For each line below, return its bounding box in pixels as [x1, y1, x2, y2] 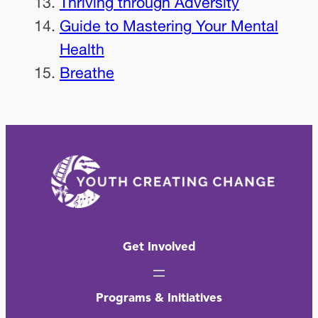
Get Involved [122, 241, 196, 253]
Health [59, 40, 104, 58]
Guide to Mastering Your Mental [59, 16, 278, 35]
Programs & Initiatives [96, 292, 222, 305]
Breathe [59, 63, 114, 82]
